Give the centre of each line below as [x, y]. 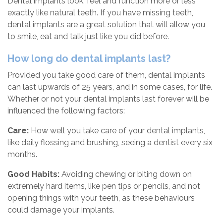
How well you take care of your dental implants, [117, 131]
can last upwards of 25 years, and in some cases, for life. [110, 87]
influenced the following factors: [66, 111]
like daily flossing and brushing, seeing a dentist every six [110, 143]
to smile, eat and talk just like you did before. [88, 37]
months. [22, 155]
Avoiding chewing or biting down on [126, 174]
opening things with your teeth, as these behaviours [101, 198]
